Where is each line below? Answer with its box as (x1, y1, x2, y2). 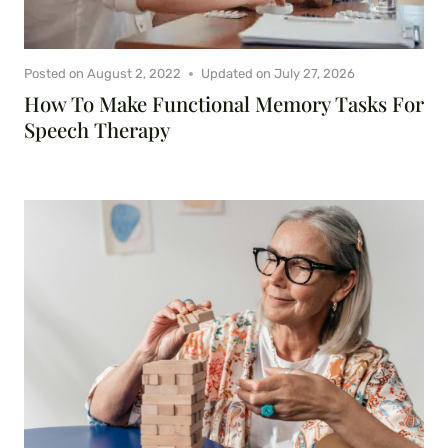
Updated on (201, 66, 272, 82)
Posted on (24, 66, 84, 82)
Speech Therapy (24, 116, 170, 144)
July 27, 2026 (274, 66, 356, 82)
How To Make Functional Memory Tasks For (24, 90, 424, 118)
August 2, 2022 (87, 66, 182, 82)
